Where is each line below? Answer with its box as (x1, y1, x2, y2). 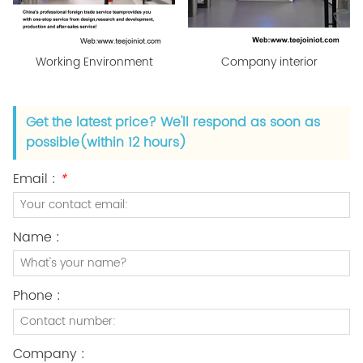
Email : (13, 168, 60, 190)
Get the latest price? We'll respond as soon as (26, 111, 320, 133)
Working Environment (35, 52, 153, 71)
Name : (13, 226, 60, 248)
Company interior (220, 52, 318, 71)
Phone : (13, 284, 61, 306)
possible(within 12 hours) (26, 131, 186, 153)
